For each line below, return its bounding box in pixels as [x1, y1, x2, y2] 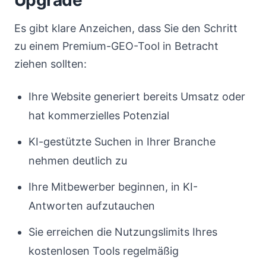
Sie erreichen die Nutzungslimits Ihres [28, 226, 217, 238]
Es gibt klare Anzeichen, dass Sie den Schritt [14, 22, 237, 34]
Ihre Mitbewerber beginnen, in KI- [28, 180, 198, 193]
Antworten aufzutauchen [28, 199, 155, 212]
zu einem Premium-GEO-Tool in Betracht [14, 40, 218, 52]
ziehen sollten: [14, 58, 87, 70]
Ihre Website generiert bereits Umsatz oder [28, 90, 245, 103]
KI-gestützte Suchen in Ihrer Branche [28, 135, 216, 148]
